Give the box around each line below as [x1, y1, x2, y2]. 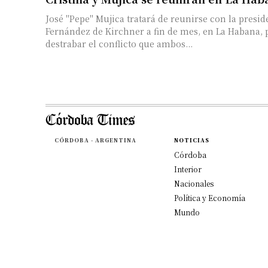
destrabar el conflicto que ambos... [45, 37, 193, 50]
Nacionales [173, 178, 214, 188]
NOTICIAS [173, 136, 209, 144]
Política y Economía [173, 192, 245, 203]
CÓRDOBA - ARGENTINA [54, 136, 136, 144]
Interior [173, 163, 202, 174]
